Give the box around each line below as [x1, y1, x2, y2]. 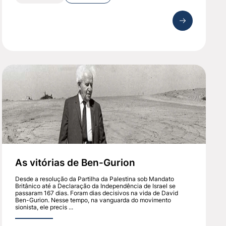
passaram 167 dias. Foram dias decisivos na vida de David [15, 189, 179, 197]
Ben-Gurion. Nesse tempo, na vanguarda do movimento [15, 196, 172, 204]
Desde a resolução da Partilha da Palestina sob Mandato [15, 175, 175, 183]
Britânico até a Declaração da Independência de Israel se [15, 182, 176, 190]
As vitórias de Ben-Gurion [15, 156, 136, 169]
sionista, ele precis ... [15, 203, 74, 211]
